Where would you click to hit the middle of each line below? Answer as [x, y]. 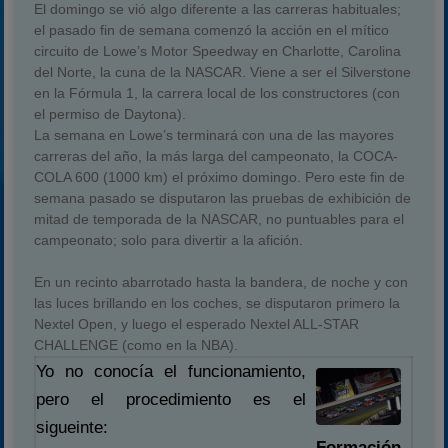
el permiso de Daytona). [110, 114]
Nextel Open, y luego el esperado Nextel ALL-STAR [197, 324]
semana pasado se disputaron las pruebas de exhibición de [223, 198]
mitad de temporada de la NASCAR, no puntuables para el [219, 219]
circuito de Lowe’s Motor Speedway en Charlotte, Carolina [218, 51]
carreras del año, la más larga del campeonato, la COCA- [216, 156]
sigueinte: [72, 427]
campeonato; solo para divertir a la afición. [169, 240]
